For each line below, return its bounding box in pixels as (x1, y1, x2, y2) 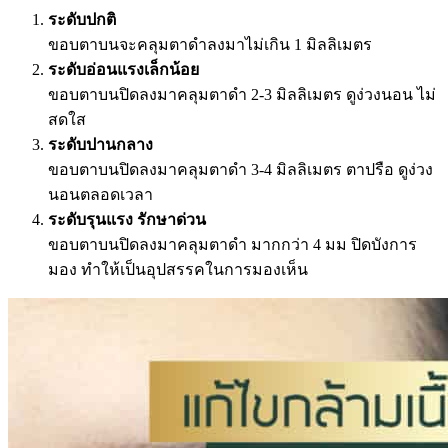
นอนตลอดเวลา (48, 185, 153, 203)
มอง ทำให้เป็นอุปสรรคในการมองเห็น (48, 260, 308, 278)
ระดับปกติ (48, 10, 116, 28)
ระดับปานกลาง (48, 135, 153, 153)
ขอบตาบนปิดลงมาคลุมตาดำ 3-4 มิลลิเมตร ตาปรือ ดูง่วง (48, 160, 433, 178)
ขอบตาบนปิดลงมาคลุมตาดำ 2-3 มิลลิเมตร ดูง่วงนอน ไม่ (48, 85, 436, 103)
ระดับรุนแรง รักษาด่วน (48, 210, 206, 228)
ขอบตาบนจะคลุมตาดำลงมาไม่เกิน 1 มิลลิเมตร (48, 35, 372, 53)
